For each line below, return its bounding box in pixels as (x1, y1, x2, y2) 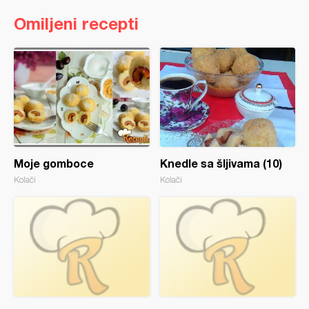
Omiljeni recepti (14, 14, 139, 33)
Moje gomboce (14, 157, 94, 170)
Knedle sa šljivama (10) (159, 157, 282, 170)
